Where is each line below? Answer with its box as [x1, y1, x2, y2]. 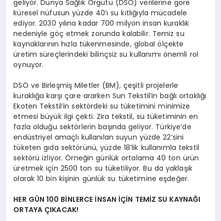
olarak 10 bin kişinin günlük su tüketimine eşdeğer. [13, 174, 189, 184]
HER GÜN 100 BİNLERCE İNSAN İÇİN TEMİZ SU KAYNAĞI [13, 194, 201, 205]
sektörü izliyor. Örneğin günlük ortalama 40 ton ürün [13, 153, 199, 163]
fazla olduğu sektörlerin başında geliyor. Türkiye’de [13, 122, 191, 132]
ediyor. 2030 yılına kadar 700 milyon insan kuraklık [13, 18, 189, 29]
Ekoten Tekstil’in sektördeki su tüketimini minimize [13, 101, 190, 111]
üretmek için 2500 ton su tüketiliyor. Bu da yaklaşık [13, 163, 193, 174]
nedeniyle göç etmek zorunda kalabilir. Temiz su [13, 29, 184, 39]
